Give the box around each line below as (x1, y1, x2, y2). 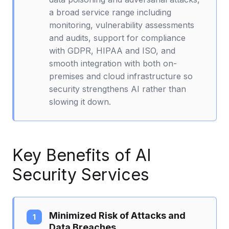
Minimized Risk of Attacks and (49, 210, 186, 221)
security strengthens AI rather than (49, 83, 186, 94)
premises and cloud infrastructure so (49, 71, 193, 81)
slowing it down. (49, 96, 111, 107)
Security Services (12, 164, 149, 185)
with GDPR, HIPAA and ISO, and (49, 45, 175, 56)
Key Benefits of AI (12, 145, 151, 165)
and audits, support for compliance (49, 32, 186, 43)
